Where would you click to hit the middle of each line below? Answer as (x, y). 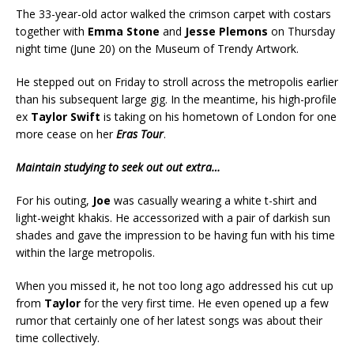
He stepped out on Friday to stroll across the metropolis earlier (177, 82)
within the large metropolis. (85, 252)
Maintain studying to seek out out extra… (118, 167)
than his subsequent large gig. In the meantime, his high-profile (176, 99)
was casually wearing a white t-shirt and (214, 200)
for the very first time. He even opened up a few (205, 303)
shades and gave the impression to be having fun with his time (175, 235)
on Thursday (301, 31)
